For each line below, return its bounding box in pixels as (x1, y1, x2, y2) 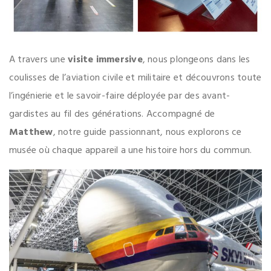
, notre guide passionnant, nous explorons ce (53, 125, 242, 141)
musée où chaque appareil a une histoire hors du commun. (9, 143, 252, 159)
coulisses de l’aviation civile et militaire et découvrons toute (9, 70, 262, 87)
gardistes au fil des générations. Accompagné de (9, 106, 215, 123)
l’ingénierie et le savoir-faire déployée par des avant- (9, 88, 230, 105)
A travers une (9, 52, 68, 68)
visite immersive (68, 52, 143, 68)
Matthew (9, 125, 53, 141)
